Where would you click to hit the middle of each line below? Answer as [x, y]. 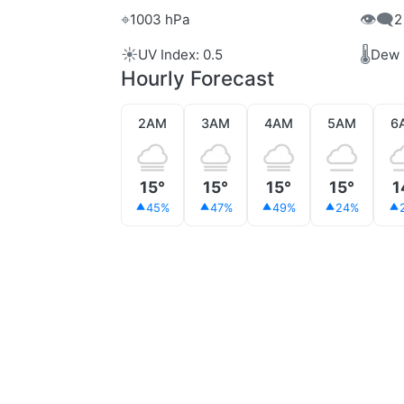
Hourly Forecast [197, 78]
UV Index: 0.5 [180, 54]
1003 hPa [160, 19]
